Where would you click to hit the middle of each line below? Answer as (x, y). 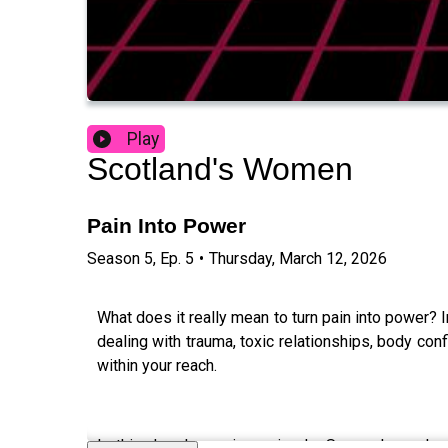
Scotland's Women (220, 169)
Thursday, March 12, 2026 (298, 258)
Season (113, 258)
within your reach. (157, 365)
